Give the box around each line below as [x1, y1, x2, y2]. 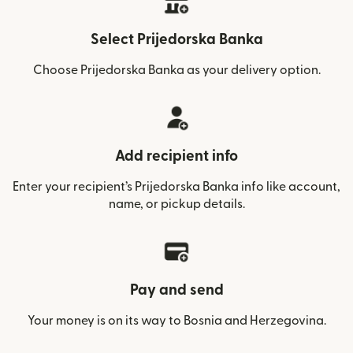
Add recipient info [115, 149, 238, 164]
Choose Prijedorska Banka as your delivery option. [32, 64, 321, 76]
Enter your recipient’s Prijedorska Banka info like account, [13, 180, 340, 193]
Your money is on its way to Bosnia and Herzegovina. [27, 314, 326, 327]
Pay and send [129, 283, 224, 298]
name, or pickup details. [108, 198, 245, 210]
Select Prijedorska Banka [90, 32, 263, 47]
